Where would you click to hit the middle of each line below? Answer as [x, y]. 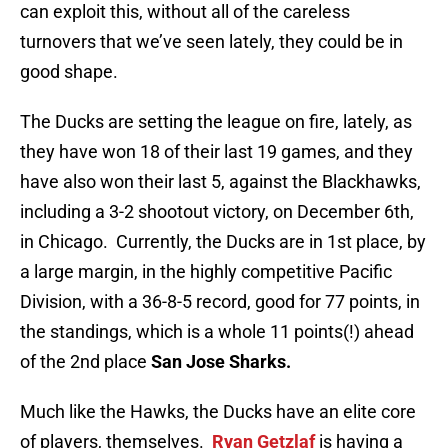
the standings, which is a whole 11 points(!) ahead [217, 332]
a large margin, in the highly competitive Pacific [206, 272]
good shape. [69, 72]
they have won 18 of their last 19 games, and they [216, 152]
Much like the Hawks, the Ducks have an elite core [218, 412]
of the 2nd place [85, 362]
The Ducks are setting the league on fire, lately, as [216, 122]
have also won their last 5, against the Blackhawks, [220, 182]
